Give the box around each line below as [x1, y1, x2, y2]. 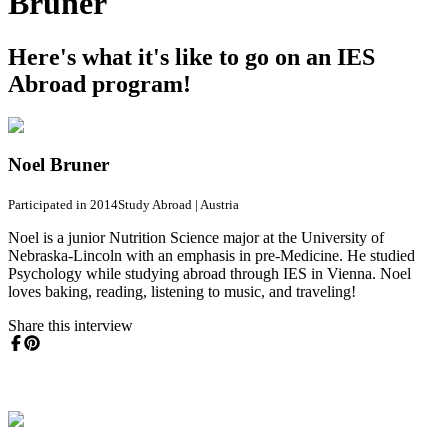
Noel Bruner [8, 154, 109, 176]
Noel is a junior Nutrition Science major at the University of [8, 228, 384, 246]
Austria [200, 196, 239, 212]
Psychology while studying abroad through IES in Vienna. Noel [8, 264, 411, 282]
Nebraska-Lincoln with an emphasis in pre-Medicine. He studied [8, 246, 415, 264]
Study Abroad [118, 196, 192, 212]
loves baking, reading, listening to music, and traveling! [8, 282, 356, 300]
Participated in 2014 [8, 196, 118, 212]
